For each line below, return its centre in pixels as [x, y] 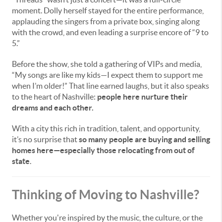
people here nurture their [142, 97]
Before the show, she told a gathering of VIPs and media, [107, 64]
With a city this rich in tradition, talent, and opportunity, [106, 128]
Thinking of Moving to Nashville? [106, 194]
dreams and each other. [53, 108]
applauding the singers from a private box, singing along [106, 21]
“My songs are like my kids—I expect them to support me [107, 75]
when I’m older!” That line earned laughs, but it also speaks [111, 86]
